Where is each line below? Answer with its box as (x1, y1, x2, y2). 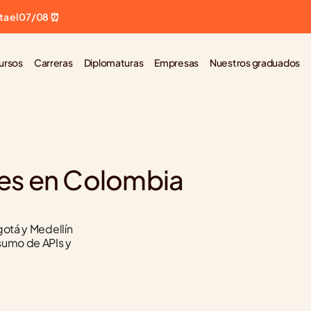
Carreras (33, 56, 73, 69)
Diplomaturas (83, 56, 144, 69)
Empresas (154, 56, 199, 69)
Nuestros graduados (210, 56, 300, 69)
